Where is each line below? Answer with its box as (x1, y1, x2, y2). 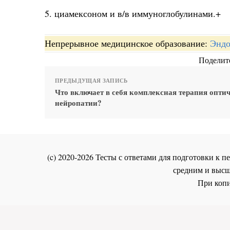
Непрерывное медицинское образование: (45, 36, 210, 49)
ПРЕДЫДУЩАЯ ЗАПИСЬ (55, 76, 128, 85)
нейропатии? (55, 97, 102, 108)
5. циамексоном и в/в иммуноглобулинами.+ (45, 7, 221, 20)
